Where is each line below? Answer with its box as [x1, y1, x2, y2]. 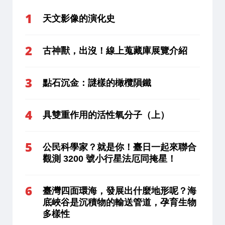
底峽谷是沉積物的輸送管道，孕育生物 [43, 197, 196, 207]
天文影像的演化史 [43, 13, 115, 24]
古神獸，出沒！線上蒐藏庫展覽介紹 [43, 45, 187, 56]
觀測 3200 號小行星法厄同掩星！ [43, 153, 176, 164]
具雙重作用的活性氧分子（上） [43, 109, 169, 120]
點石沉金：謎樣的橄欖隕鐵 [43, 77, 151, 88]
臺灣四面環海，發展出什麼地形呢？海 [43, 185, 196, 196]
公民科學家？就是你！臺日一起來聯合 [43, 142, 196, 152]
